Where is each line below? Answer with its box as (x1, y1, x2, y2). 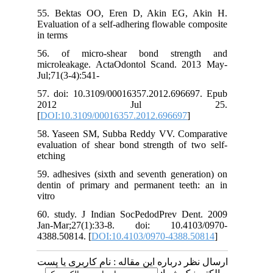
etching (44, 150, 73, 161)
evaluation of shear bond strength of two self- (44, 139, 235, 150)
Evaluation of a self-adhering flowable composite (44, 18, 235, 29)
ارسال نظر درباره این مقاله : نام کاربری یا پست (44, 256, 235, 267)
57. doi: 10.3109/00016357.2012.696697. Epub (44, 88, 235, 99)
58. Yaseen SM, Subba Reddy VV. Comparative (44, 128, 235, 139)
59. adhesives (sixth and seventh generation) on (44, 168, 235, 179)
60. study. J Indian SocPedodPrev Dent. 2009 (44, 208, 235, 219)
